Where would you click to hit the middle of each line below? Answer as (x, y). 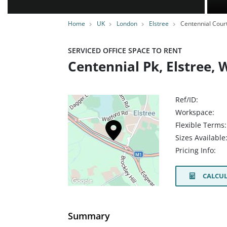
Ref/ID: (187, 100)
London (127, 24)
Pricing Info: (196, 150)
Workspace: (195, 112)
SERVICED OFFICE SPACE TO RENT (125, 50)
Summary (89, 216)
